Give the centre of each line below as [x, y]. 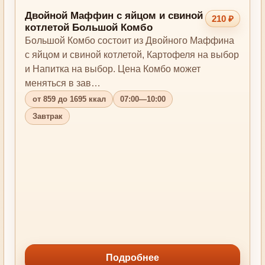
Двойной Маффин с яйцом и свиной [114, 16]
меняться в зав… [63, 83]
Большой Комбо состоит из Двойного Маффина [130, 41]
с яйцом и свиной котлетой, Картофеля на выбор [132, 55]
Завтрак [47, 117]
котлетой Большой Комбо [89, 28]
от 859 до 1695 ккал [69, 99]
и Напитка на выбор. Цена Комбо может [113, 69]
